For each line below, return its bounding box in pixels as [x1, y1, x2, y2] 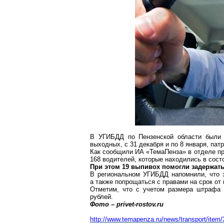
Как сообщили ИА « [90, 148, 150, 155]
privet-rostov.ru [116, 200, 163, 208]
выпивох [131, 163, 160, 170]
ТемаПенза [149, 148, 183, 155]
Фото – [90, 200, 116, 208]
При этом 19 [90, 163, 131, 170]
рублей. [90, 193, 113, 200]
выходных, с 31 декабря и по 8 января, [90, 140, 210, 148]
